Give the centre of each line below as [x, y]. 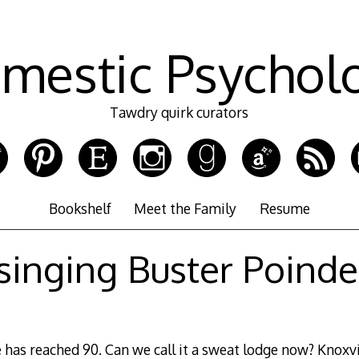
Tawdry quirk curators [179, 113]
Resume [284, 209]
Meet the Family [186, 209]
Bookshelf [81, 209]
